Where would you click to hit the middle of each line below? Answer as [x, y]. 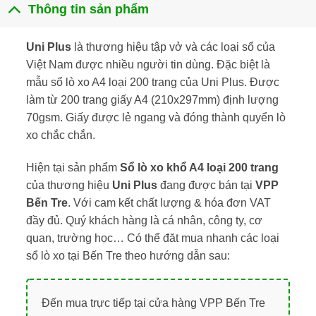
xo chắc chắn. [60, 135]
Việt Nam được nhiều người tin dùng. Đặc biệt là [148, 64]
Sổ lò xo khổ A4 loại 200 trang [199, 167]
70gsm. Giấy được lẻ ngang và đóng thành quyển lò [156, 117]
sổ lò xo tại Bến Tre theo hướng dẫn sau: [128, 255]
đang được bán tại [206, 185]
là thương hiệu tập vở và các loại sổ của [174, 47]
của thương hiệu [69, 185]
